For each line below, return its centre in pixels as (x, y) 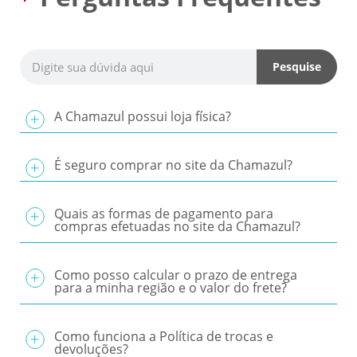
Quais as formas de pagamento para (164, 214)
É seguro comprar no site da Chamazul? (173, 165)
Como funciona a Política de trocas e (164, 336)
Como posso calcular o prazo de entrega (176, 275)
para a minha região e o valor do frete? (171, 288)
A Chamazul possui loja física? (143, 116)
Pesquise (296, 67)
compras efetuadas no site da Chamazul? (177, 226)
